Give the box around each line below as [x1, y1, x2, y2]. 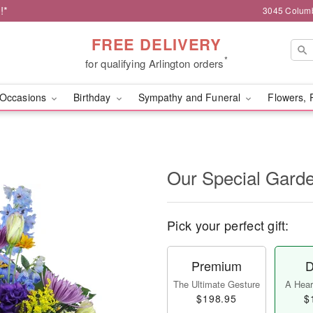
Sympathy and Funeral [138, 90, 244, 104]
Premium [191, 256, 242, 275]
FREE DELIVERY [91, 32, 222, 55]
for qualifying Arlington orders [85, 55, 224, 71]
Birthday [73, 90, 114, 104]
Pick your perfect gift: [167, 216, 289, 234]
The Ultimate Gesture [173, 277, 260, 291]
